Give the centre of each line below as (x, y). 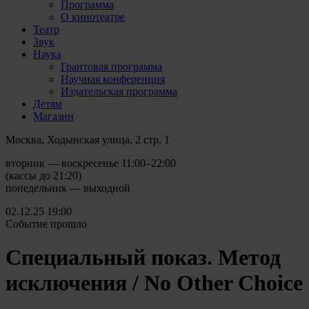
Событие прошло (46, 223)
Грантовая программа (111, 66)
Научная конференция (113, 79)
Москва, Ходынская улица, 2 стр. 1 (88, 139)
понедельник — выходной (68, 188)
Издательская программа (119, 91)
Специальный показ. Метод (143, 258)
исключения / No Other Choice (154, 283)
